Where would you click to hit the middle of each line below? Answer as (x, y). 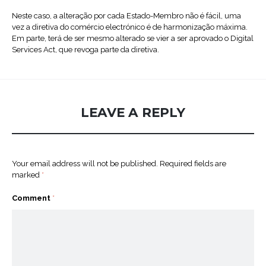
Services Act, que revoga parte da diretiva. (85, 50)
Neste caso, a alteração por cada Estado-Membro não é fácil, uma (126, 16)
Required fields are (193, 164)
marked (27, 175)
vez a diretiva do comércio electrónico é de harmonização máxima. (130, 27)
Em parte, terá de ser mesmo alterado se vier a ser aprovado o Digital (133, 39)
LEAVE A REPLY (133, 113)
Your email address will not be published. (85, 164)
